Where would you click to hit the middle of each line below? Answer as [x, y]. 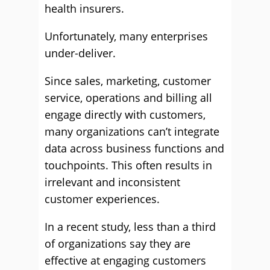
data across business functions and [134, 148]
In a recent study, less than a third [130, 227]
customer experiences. [102, 199]
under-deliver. [80, 53]
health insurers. [84, 8]
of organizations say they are [118, 243]
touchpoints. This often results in [128, 165]
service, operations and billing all [128, 98]
